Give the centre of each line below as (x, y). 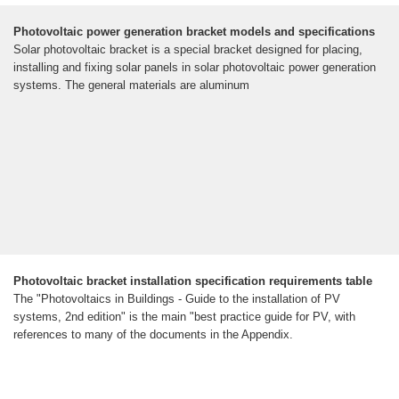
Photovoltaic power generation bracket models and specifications (194, 32)
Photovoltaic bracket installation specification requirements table (193, 281)
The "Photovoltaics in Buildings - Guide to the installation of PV (177, 299)
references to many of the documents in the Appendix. (153, 335)
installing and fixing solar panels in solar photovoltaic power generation (195, 68)
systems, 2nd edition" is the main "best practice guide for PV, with (184, 317)
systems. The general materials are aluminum (131, 85)
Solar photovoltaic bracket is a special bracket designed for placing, (188, 50)
